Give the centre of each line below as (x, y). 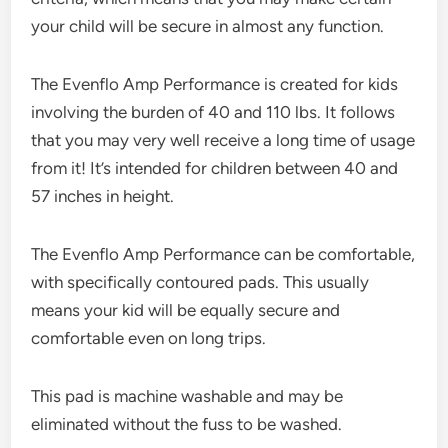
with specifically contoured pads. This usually (200, 281)
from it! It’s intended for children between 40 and (215, 167)
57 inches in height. (103, 195)
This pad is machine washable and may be (187, 395)
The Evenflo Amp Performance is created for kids (215, 83)
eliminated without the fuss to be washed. (187, 423)
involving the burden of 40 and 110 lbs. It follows (213, 111)
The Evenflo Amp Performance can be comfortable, (223, 253)
